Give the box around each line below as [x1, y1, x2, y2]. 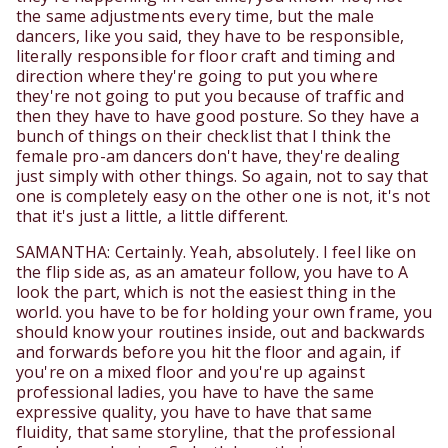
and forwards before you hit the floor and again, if [16, 341, 401, 364]
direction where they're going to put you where [16, 65, 378, 88]
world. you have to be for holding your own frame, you [16, 301, 432, 324]
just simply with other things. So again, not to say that [16, 165, 429, 188]
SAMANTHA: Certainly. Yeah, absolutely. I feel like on [16, 241, 416, 264]
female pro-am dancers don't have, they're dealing [16, 145, 401, 168]
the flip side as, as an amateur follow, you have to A [16, 261, 408, 284]
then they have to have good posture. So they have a [16, 105, 419, 128]
